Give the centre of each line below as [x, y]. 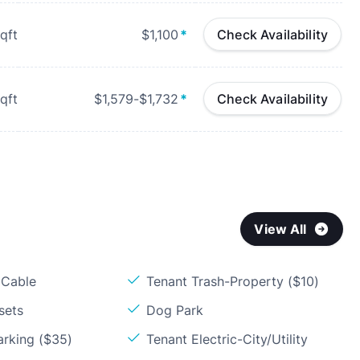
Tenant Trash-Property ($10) [233, 281]
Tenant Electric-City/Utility [227, 339]
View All [280, 229]
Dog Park [175, 310]
